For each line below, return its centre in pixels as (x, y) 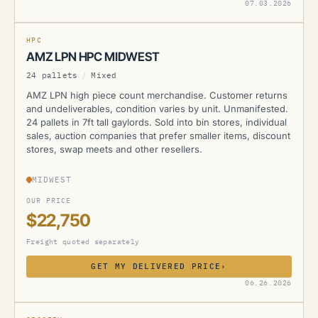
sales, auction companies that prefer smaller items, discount (158, 136)
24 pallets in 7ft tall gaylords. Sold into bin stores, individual (157, 122)
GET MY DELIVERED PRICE (156, 266)
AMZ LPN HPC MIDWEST (93, 57)
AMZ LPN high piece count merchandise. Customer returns (157, 95)
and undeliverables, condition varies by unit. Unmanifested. (157, 109)
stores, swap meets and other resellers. (114, 149)
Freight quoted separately (83, 242)
